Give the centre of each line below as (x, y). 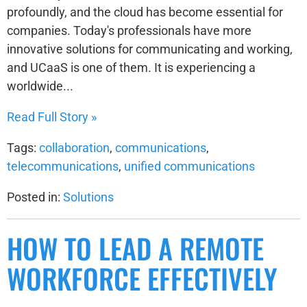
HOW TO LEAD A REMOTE (135, 248)
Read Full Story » (52, 117)
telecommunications (63, 166)
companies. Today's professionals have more (129, 30)
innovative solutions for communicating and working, (150, 49)
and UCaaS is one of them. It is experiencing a (131, 67)
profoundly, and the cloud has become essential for (145, 12)
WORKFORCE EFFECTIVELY (142, 278)
